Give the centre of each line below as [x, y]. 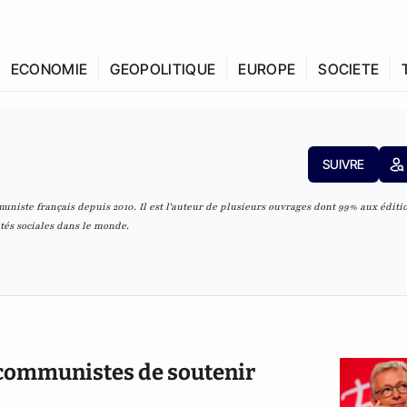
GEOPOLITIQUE [163, 69]
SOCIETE [349, 69]
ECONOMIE [49, 69]
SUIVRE [343, 164]
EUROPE [267, 69]
